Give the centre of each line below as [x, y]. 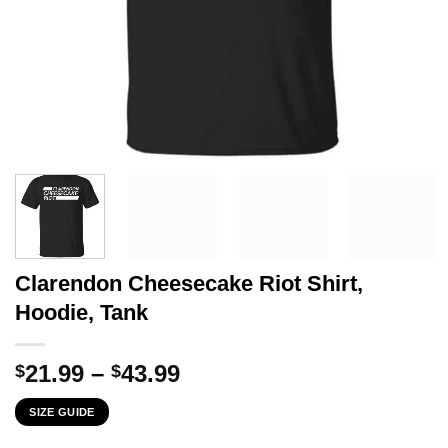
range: [215, 396]
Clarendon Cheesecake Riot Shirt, [189, 283]
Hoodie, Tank [81, 312]
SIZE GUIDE [62, 411]
